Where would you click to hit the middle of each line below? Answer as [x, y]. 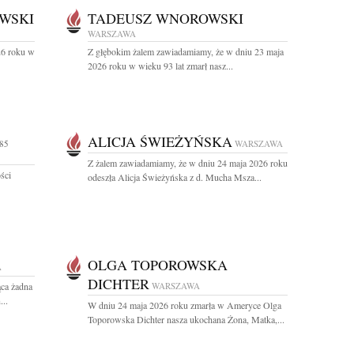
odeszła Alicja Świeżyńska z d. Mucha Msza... [175, 177]
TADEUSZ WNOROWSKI [166, 18]
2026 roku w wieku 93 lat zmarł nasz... [160, 66]
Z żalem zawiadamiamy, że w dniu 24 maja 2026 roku [188, 163]
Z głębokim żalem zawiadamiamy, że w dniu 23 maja [186, 51]
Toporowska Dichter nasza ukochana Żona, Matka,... [186, 319]
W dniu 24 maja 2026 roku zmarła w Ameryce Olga [185, 305]
